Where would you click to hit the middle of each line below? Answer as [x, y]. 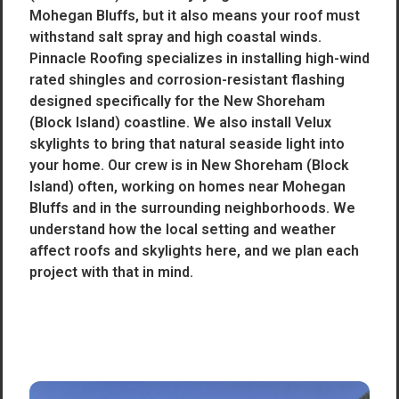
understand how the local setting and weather [183, 229]
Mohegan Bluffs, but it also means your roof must [195, 16]
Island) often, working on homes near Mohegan [187, 187]
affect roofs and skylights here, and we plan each [194, 251]
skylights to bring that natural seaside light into [187, 144]
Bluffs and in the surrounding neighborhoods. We [192, 208]
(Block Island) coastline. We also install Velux [180, 122]
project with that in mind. [111, 272]
